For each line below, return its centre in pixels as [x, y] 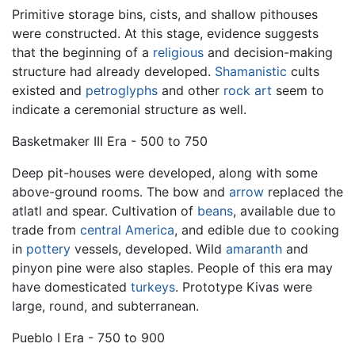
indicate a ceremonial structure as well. [129, 110]
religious [178, 53]
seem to [298, 91]
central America [127, 230]
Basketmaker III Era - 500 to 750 [110, 141]
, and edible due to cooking [257, 230]
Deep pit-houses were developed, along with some [165, 173]
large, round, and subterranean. [105, 306]
